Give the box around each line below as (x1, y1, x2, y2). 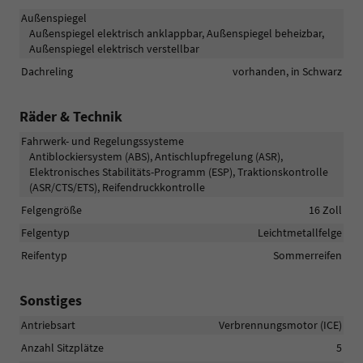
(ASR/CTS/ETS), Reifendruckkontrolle (29, 180, 205, 195)
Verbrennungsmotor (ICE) (219, 318, 342, 333)
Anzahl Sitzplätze (21, 340, 104, 356)
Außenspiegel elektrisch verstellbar (29, 41, 199, 57)
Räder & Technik (19, 107, 122, 126)
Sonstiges (19, 291, 82, 310)
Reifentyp (21, 248, 67, 263)
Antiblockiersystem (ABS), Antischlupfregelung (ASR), (29, 149, 283, 164)
